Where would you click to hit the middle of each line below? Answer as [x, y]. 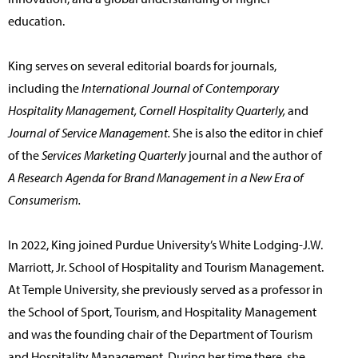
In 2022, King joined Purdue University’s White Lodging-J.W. [165, 245]
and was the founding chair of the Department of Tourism [160, 334]
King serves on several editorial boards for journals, [142, 66]
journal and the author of [254, 155]
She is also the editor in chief [248, 133]
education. [36, 21]
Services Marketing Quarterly [114, 155]
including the [45, 88]
